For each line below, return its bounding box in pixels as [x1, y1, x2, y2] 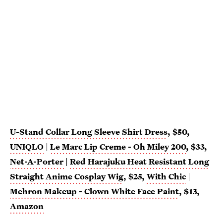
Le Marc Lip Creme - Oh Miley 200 [50, 141, 186, 153]
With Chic [147, 170, 186, 182]
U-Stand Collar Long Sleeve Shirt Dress [10, 126, 167, 138]
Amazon [10, 200, 44, 212]
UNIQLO [10, 141, 44, 153]
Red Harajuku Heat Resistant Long [70, 156, 209, 167]
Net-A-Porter [10, 156, 63, 167]
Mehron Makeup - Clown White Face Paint [10, 185, 179, 197]
